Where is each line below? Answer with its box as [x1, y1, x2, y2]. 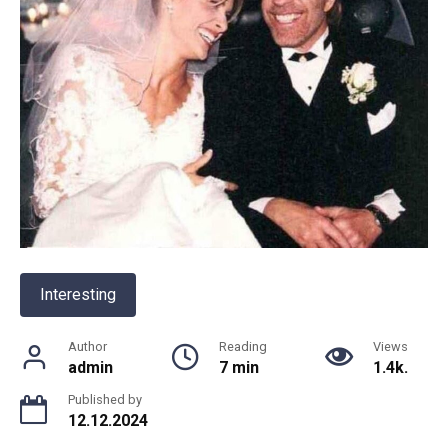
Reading [219, 338, 267, 354]
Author [68, 338, 107, 354]
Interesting [40, 284, 116, 304]
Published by [68, 391, 142, 407]
